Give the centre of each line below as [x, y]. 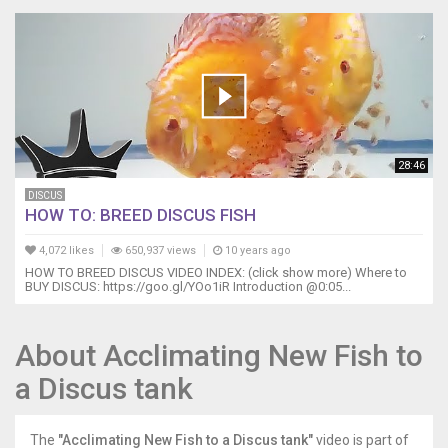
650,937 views [159, 251]
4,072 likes [65, 251]
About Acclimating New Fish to [219, 356]
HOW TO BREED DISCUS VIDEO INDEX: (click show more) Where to [216, 273]
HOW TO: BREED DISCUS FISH [140, 215]
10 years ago [256, 251]
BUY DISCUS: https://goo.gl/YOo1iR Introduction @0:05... [188, 287]
